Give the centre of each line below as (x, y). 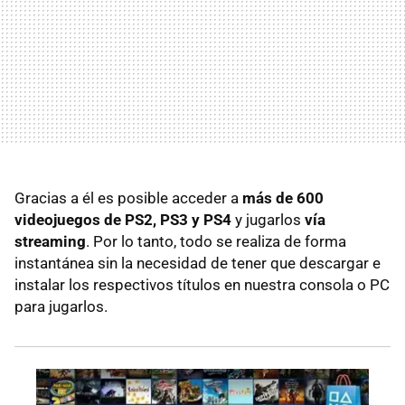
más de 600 (283, 198)
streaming (50, 241)
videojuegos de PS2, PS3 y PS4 (123, 219)
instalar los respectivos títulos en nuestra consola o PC (202, 284)
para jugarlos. (61, 306)
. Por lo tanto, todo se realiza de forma (216, 241)
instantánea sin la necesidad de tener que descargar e (198, 263)
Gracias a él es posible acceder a (128, 198)
